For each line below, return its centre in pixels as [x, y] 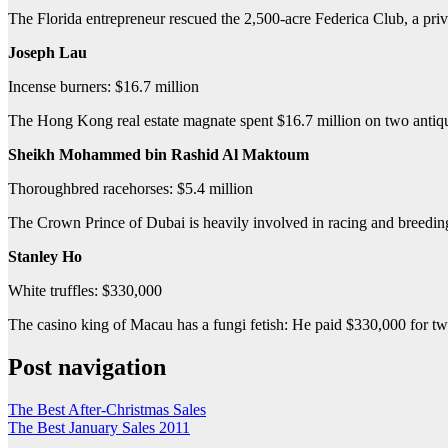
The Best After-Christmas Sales [107, 409]
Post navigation [87, 366]
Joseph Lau [47, 52]
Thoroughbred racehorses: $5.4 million [130, 188]
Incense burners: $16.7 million [103, 86]
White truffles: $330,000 [85, 290]
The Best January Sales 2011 [99, 427]
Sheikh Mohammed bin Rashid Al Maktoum [158, 154]
